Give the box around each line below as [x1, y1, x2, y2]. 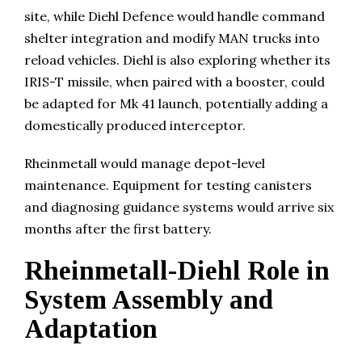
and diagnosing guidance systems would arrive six [24, 199, 334, 216]
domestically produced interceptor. [24, 117, 246, 134]
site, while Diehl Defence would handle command [24, 8, 325, 25]
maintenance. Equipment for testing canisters [24, 177, 312, 194]
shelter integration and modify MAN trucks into [24, 30, 320, 47]
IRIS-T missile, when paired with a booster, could [24, 74, 325, 90]
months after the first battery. [24, 221, 212, 238]
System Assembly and [24, 285, 273, 315]
